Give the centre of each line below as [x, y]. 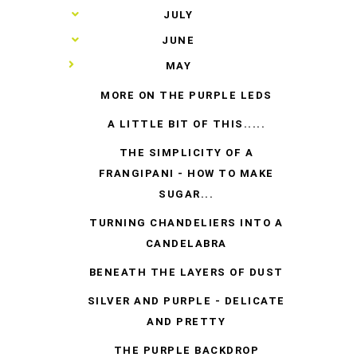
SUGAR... [186, 194]
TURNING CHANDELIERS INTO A [186, 222]
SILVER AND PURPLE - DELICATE [186, 300]
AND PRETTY [186, 321]
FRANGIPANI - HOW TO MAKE [186, 173]
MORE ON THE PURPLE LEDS [186, 95]
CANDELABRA [186, 243]
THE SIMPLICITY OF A [186, 152]
